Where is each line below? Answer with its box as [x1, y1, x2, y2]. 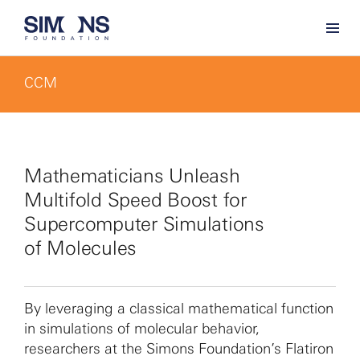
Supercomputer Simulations [24, 212, 264, 235]
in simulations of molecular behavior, [24, 320, 260, 337]
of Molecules [24, 236, 137, 260]
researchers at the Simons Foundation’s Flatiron [24, 340, 333, 358]
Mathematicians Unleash [24, 164, 240, 187]
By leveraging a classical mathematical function [24, 300, 333, 317]
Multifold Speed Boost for [24, 188, 247, 211]
